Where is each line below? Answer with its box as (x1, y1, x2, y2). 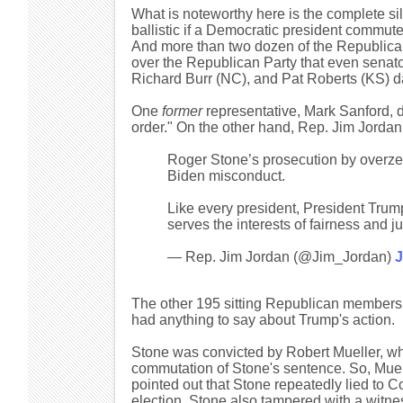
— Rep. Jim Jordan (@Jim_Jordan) (166, 249, 395, 264)
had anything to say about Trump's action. (130, 312, 395, 327)
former (161, 103, 202, 119)
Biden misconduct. (166, 168, 285, 184)
